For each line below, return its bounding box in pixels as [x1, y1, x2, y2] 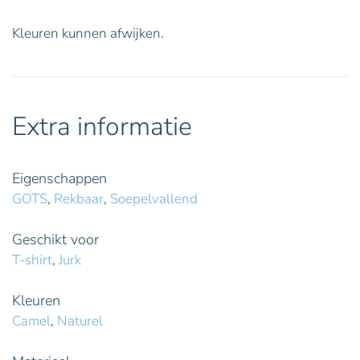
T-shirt [12, 250, 52, 269]
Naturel [57, 311, 103, 330]
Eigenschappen [12, 168, 107, 188]
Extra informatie [12, 108, 192, 144]
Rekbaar [54, 189, 104, 208]
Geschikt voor [12, 229, 99, 249]
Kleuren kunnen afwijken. [12, 23, 164, 43]
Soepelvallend [110, 189, 198, 208]
